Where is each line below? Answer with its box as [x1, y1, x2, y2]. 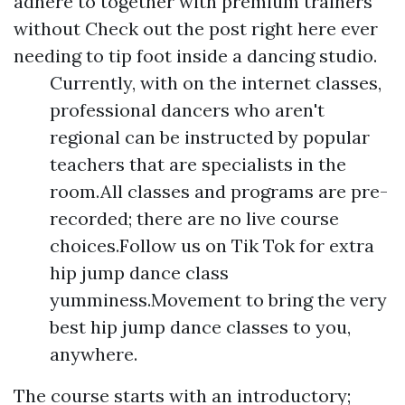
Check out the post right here [85, 17, 336, 40]
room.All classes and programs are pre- [50, 180, 388, 202]
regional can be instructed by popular [50, 126, 370, 148]
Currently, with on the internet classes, [50, 71, 381, 94]
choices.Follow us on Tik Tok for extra [50, 234, 374, 257]
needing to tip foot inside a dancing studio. [14, 44, 377, 67]
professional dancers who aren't [50, 99, 325, 121]
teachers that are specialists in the [50, 153, 346, 175]
